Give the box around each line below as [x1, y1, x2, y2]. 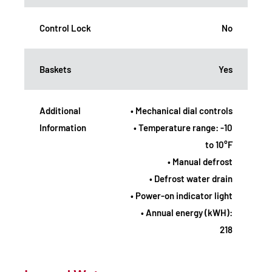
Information [39, 121, 86, 133]
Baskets [39, 63, 71, 75]
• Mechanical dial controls [131, 104, 233, 116]
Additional [39, 104, 81, 116]
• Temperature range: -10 [134, 121, 233, 133]
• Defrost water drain [149, 172, 233, 184]
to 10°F [205, 138, 233, 150]
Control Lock [39, 22, 91, 33]
